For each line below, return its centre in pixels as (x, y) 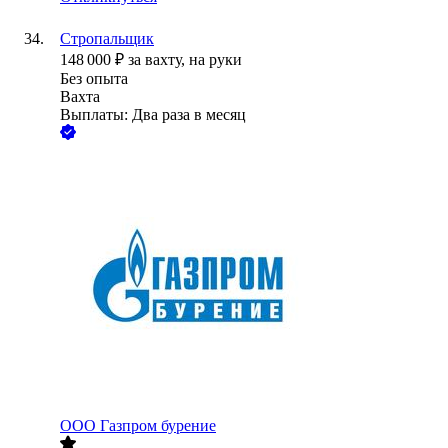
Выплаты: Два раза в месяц (153, 115)
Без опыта (94, 79)
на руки (215, 60)
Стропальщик (107, 39)
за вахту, (158, 60)
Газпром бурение (158, 426)
